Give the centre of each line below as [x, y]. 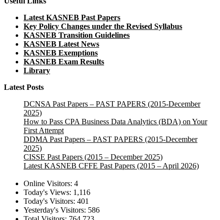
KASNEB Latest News [61, 44]
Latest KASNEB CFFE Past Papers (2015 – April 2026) [111, 165]
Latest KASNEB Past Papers [72, 17]
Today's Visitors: [50, 201]
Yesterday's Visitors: [56, 210]
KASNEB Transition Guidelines [77, 35]
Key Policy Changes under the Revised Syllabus [103, 26]
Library [37, 70]
